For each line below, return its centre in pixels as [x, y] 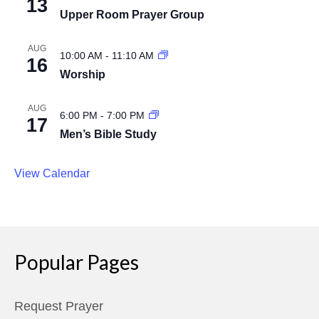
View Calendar [52, 173]
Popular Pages [77, 262]
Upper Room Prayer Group [132, 15]
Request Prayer [59, 306]
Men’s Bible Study [108, 134]
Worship [83, 74]
